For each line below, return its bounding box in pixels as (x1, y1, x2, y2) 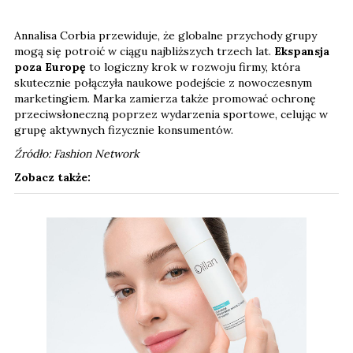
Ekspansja (274, 44, 329, 59)
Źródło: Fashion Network (14, 147, 139, 162)
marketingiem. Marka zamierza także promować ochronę (14, 91, 316, 106)
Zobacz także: (14, 170, 91, 185)
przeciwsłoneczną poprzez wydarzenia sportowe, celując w (14, 107, 328, 122)
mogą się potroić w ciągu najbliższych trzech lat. (14, 44, 274, 59)
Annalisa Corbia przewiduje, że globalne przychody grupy (14, 28, 317, 43)
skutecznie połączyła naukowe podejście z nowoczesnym (14, 76, 312, 91)
